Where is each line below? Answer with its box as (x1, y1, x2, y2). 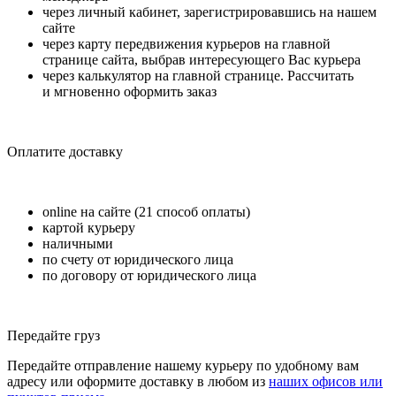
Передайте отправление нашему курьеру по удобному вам (7, 357, 359, 373)
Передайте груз (7, 327, 100, 343)
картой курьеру (42, 219, 135, 235)
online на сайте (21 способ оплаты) (42, 203, 250, 219)
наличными (42, 235, 113, 251)
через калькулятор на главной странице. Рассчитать (42, 67, 354, 83)
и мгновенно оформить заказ (42, 83, 217, 99)
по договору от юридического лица (42, 267, 256, 283)
